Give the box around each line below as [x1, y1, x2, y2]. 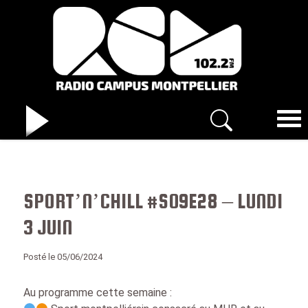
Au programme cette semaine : [23, 286, 172, 299]
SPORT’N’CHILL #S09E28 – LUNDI [23, 189, 283, 212]
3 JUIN [23, 215, 72, 239]
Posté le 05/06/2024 [23, 252, 102, 262]
